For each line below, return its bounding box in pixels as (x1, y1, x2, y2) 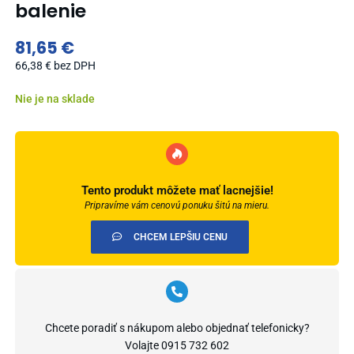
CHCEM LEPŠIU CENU (133, 231, 228, 243)
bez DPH (53, 58, 96, 72)
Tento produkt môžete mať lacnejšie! (81, 183, 273, 198)
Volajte (125, 338, 161, 352)
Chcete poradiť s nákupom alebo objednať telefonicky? (44, 321, 310, 334)
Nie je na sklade (14, 92, 95, 105)
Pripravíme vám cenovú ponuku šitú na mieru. (85, 199, 269, 211)
